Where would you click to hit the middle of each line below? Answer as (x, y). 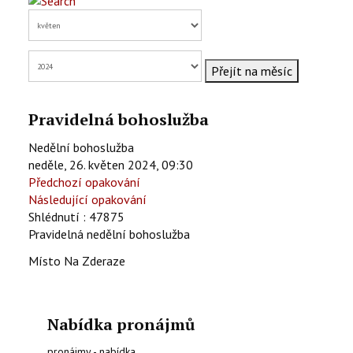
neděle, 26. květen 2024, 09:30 (111, 165)
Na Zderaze (95, 261)
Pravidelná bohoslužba (119, 120)
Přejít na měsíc (252, 71)
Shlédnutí (54, 217)
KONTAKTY (61, 22)
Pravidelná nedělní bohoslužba (109, 234)
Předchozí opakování (84, 182)
